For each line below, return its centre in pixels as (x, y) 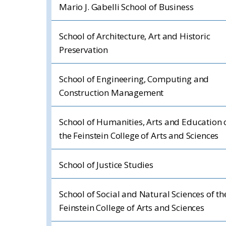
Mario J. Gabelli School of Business (126, 7)
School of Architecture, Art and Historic (135, 36)
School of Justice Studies (106, 165)
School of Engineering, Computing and (134, 79)
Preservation (84, 50)
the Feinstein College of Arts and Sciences (139, 135)
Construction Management (111, 93)
